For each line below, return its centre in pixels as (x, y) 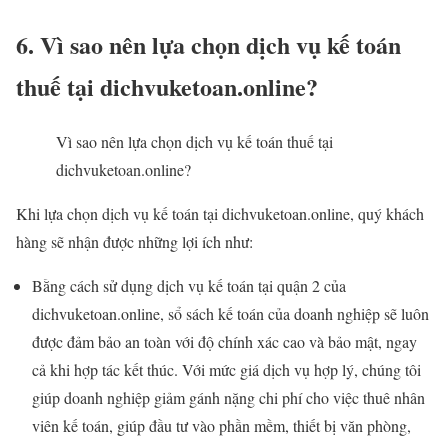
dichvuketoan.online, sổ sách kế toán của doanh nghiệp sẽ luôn (230, 313)
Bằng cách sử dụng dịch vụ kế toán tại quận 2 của (189, 285)
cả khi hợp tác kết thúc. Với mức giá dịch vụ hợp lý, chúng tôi (226, 369)
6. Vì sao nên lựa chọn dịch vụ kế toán (208, 45)
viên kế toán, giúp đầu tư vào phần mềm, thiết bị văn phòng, (221, 425)
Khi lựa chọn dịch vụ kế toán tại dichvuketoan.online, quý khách (220, 213)
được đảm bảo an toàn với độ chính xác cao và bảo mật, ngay (224, 341)
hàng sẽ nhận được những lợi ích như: (134, 241)
